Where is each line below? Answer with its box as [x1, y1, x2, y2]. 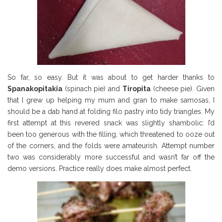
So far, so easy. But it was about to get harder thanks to [7, 73, 215, 81]
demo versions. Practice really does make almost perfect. [7, 164, 192, 172]
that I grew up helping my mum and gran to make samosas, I [7, 96, 215, 104]
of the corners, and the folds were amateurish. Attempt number [7, 141, 215, 150]
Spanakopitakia [7, 84, 62, 93]
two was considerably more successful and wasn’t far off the [7, 153, 215, 161]
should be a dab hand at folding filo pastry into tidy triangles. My [7, 107, 215, 115]
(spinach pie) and [62, 84, 122, 93]
